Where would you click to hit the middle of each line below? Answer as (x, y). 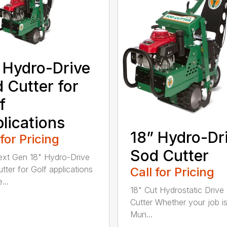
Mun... (141, 215)
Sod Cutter (169, 156)
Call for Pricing (172, 172)
